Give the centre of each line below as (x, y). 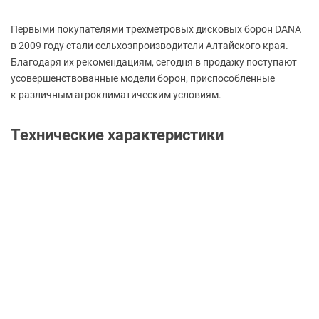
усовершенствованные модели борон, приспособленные (143, 79)
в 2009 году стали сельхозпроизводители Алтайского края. (150, 46)
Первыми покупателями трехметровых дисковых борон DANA (156, 30)
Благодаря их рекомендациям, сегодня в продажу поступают (154, 62)
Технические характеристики (117, 135)
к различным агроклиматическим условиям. (116, 95)
